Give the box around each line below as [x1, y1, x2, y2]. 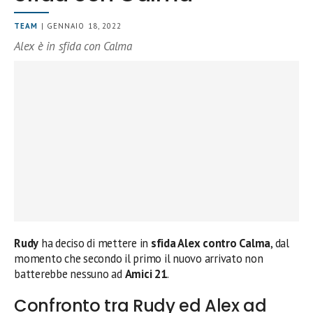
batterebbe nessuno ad [14, 265, 125, 282]
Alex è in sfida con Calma [14, 38, 132, 54]
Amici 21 [124, 265, 167, 282]
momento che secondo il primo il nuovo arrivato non [14, 250, 263, 266]
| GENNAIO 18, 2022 [38, 21, 122, 31]
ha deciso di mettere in [38, 235, 151, 251]
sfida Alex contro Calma [150, 235, 271, 251]
